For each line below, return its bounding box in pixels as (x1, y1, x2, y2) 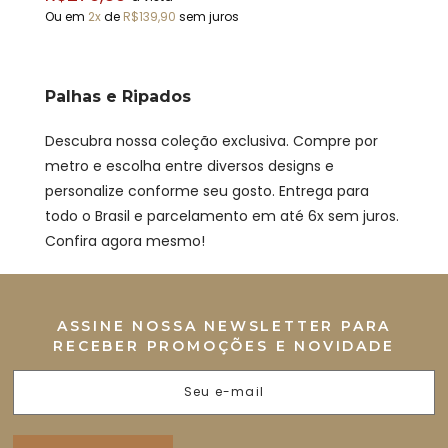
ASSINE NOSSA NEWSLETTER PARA (56, 316, 392, 335)
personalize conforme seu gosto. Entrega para (45, 180, 369, 201)
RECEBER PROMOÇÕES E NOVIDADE (53, 336, 395, 355)
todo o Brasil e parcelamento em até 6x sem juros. (45, 205, 399, 226)
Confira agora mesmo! (45, 230, 205, 251)
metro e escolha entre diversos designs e (45, 155, 334, 176)
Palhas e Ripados (45, 86, 191, 106)
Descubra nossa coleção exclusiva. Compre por (45, 130, 378, 151)
